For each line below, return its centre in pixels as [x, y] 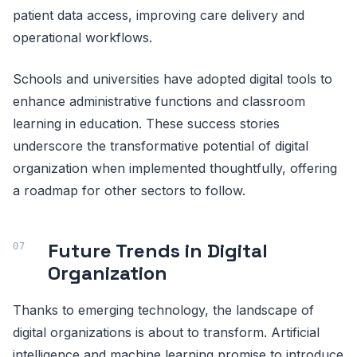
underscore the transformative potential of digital [161, 145]
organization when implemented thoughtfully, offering [175, 168]
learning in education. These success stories [146, 123]
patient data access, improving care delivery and [159, 15]
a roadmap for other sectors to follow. [129, 190]
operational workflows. [82, 37]
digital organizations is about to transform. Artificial [166, 332]
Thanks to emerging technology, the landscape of [163, 310]
